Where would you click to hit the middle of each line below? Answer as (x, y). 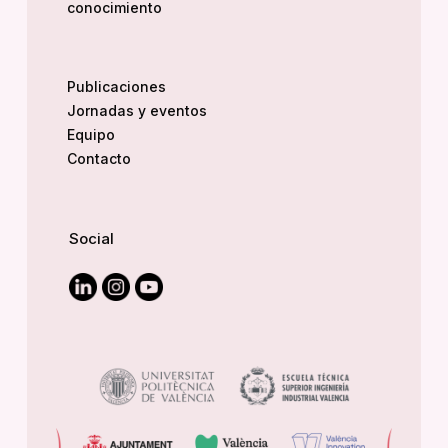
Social (91, 238)
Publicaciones (116, 86)
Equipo (90, 134)
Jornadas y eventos (136, 110)
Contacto (98, 158)
